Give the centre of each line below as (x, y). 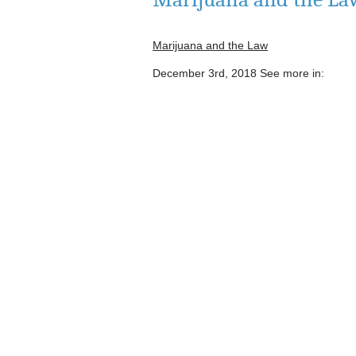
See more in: (292, 73)
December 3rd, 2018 (205, 73)
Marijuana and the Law (210, 45)
